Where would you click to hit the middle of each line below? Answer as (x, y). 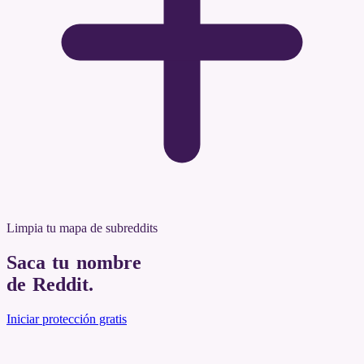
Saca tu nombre (74, 262)
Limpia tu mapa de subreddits (82, 227)
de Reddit (48, 284)
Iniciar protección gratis (67, 318)
